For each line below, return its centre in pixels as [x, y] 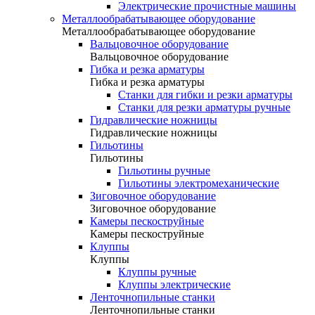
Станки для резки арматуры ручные [204, 107]
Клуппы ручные [157, 272]
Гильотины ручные [164, 171]
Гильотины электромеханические [199, 183]
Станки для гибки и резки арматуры [205, 95]
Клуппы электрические [174, 284]
